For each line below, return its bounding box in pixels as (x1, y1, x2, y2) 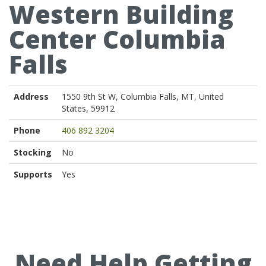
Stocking (14, 147, 52, 158)
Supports (14, 169, 52, 180)
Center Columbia (9, 22, 226, 56)
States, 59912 (62, 103, 115, 114)
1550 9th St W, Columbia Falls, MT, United (62, 91, 224, 102)
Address (14, 91, 49, 102)
